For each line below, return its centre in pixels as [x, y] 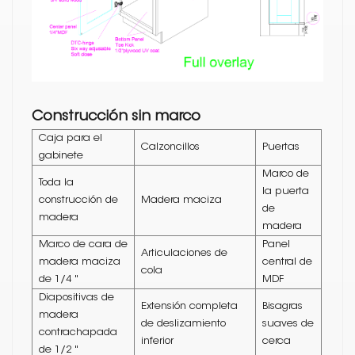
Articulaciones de [184, 254]
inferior [157, 342]
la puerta [286, 192]
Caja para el [71, 139]
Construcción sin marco [116, 118]
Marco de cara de [83, 245]
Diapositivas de [76, 298]
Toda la [56, 183]
